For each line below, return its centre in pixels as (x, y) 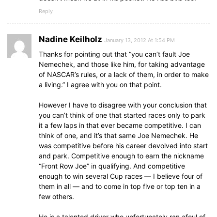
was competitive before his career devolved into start (123, 146)
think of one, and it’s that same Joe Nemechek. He (118, 136)
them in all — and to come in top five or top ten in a (120, 186)
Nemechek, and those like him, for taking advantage (122, 64)
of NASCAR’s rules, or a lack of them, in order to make (124, 75)
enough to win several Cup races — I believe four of (121, 176)
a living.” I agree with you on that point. (100, 85)
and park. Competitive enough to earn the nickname (121, 156)
